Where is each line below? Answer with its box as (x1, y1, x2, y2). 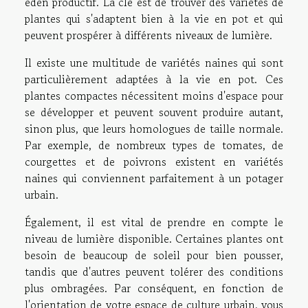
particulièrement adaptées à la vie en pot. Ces (25, 71, 283, 88)
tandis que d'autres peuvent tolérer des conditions (25, 263, 283, 280)
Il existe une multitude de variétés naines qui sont (25, 54, 283, 71)
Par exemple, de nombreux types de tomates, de (25, 137, 283, 154)
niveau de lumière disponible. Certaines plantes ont (25, 230, 283, 247)
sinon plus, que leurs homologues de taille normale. (25, 120, 283, 137)
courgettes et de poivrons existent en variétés (25, 153, 283, 170)
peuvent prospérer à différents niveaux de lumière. (25, 27, 272, 44)
